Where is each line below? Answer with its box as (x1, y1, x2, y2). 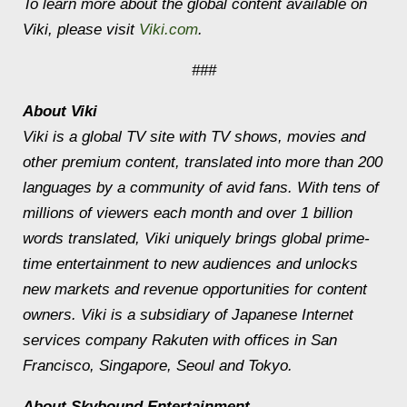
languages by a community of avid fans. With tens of (23, 179, 379, 196)
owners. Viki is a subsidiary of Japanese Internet (23, 306, 353, 323)
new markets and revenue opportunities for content (23, 281, 367, 298)
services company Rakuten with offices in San (23, 332, 337, 349)
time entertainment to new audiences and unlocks (23, 255, 358, 273)
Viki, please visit (23, 21, 139, 38)
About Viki (23, 103, 97, 120)
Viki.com (139, 21, 198, 38)
